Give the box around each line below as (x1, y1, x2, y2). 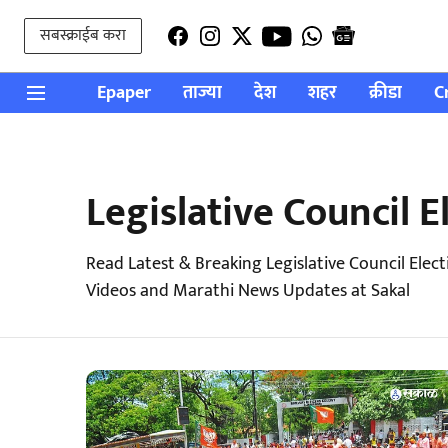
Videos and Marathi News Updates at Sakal (86, 276, 410, 306)
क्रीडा (368, 77, 402, 108)
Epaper (96, 77, 151, 108)
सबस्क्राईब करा (40, 22, 126, 49)
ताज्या (182, 77, 222, 108)
